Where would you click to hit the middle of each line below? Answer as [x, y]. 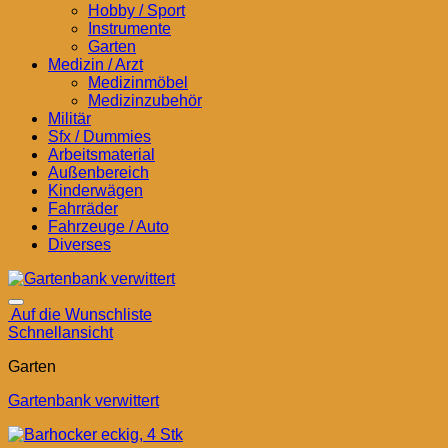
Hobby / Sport [136, 10]
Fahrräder [83, 208]
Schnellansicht [60, 332]
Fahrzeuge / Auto [108, 226]
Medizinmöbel [138, 82]
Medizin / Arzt [95, 64]
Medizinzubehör [145, 100]
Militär [69, 118]
